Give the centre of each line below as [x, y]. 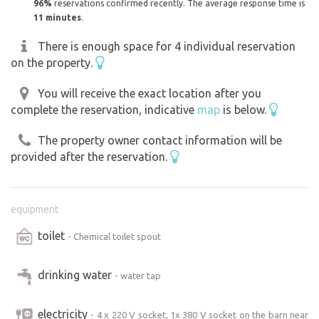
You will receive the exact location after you [150, 94]
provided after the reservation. [90, 156]
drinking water [76, 274]
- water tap [138, 275]
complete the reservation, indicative [104, 110]
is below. [245, 110]
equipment [35, 209]
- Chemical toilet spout [114, 236]
